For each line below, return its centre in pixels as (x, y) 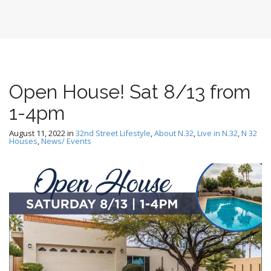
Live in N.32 (217, 133)
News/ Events (66, 141)
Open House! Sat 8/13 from (130, 92)
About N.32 (174, 133)
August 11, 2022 (37, 133)
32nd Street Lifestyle (113, 133)
